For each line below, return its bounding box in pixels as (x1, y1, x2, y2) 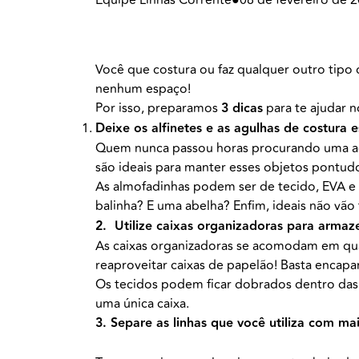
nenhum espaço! (95, 79, 191, 99)
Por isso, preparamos (95, 99, 221, 119)
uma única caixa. (95, 294, 192, 314)
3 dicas (220, 99, 263, 119)
